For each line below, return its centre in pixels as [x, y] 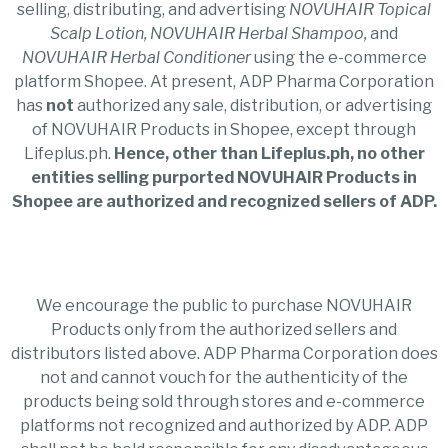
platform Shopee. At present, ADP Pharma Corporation [224, 81]
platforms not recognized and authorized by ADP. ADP [224, 425]
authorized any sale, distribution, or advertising [253, 105]
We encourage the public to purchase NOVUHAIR [224, 305]
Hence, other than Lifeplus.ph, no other [269, 153]
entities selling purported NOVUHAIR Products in [224, 177]
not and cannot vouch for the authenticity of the [224, 377]
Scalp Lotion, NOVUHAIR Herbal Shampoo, [210, 33]
